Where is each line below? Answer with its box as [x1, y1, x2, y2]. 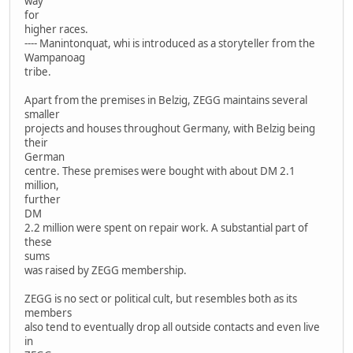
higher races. [24, 21, 88, 36]
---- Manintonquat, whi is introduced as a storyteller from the [24, 35, 315, 50]
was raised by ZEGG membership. [24, 262, 187, 277]
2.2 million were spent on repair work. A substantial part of [24, 220, 308, 235]
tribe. [24, 64, 51, 79]
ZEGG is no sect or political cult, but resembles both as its [24, 291, 297, 306]
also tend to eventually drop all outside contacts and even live [24, 319, 320, 334]
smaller [24, 106, 60, 121]
